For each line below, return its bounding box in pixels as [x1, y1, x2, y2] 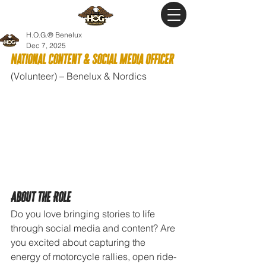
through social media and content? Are [11, 221, 178, 234]
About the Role [11, 189, 71, 204]
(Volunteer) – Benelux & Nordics [11, 70, 147, 82]
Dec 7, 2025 [26, 41, 66, 50]
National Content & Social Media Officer [11, 52, 173, 66]
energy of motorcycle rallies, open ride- [11, 250, 176, 262]
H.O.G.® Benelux [26, 30, 82, 39]
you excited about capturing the [11, 236, 148, 248]
